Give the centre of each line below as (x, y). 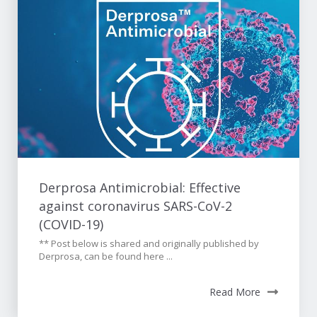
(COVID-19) (71, 225)
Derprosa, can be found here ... (106, 257)
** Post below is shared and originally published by (149, 244)
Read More (235, 292)
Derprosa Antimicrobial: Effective (140, 188)
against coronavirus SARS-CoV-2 (136, 206)
